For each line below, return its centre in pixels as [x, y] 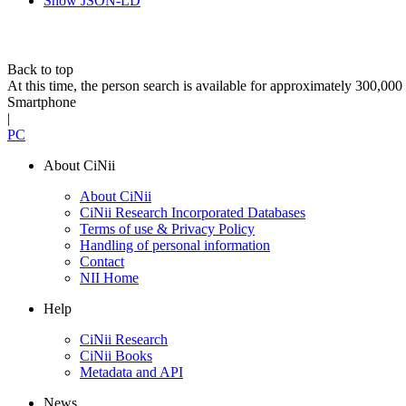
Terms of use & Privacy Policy [167, 229]
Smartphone [42, 102]
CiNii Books [116, 356]
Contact [102, 262]
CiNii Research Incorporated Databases [193, 213]
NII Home [109, 278]
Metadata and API [131, 372]
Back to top [40, 70]
